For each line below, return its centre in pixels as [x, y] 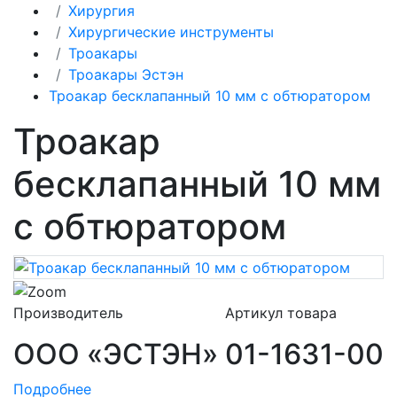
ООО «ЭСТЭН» [116, 354]
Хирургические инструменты [171, 31]
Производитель [68, 312]
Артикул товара [281, 312]
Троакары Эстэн [126, 74]
